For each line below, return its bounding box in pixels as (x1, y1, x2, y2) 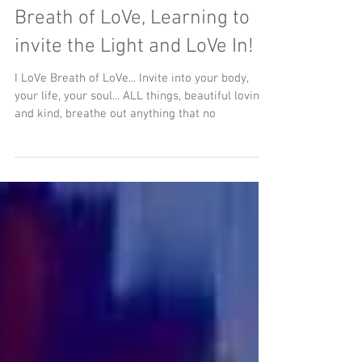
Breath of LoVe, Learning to (15, 6, 250, 31)
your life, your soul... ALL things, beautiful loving (15, 89, 266, 103)
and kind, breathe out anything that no (15, 107, 216, 121)
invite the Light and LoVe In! (15, 35, 254, 59)
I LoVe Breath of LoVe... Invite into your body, (15, 71, 249, 86)
